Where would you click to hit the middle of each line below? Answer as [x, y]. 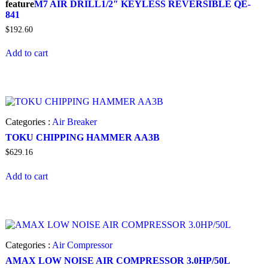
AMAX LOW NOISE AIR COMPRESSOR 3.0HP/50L [118, 261]
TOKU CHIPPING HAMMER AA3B [83, 138]
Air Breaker [74, 122]
